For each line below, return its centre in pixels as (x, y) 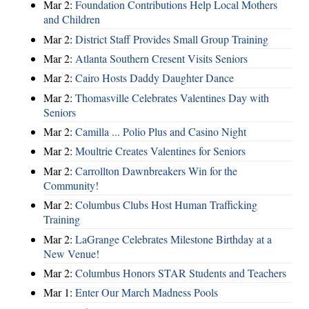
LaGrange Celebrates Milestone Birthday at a (173, 239)
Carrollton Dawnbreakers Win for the (156, 170)
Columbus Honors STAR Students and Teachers (181, 272)
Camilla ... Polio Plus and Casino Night (161, 132)
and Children (72, 19)
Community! (71, 185)
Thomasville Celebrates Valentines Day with (172, 97)
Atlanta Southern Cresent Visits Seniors (161, 58)
